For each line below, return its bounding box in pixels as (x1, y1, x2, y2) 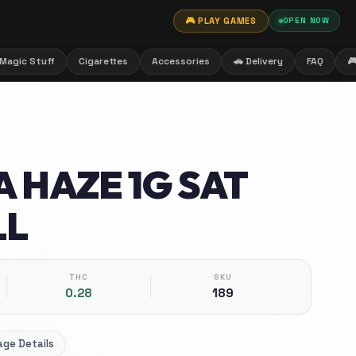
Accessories (152, 55, 210, 68)
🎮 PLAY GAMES (184, 14, 257, 26)
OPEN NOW (282, 15, 330, 25)
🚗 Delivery (234, 55, 283, 68)
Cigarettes (79, 55, 128, 68)
